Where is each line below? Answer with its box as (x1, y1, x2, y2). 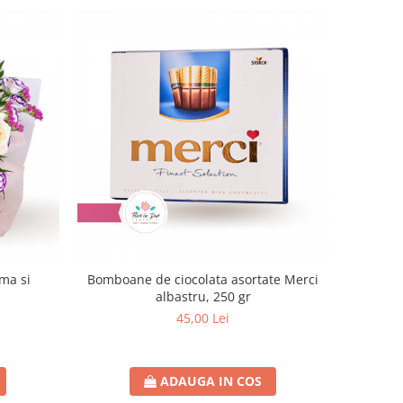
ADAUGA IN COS (160, 372, 263, 390)
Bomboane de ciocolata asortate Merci (87, 270, 319, 288)
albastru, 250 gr (155, 287, 251, 305)
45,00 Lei (176, 309, 230, 327)
